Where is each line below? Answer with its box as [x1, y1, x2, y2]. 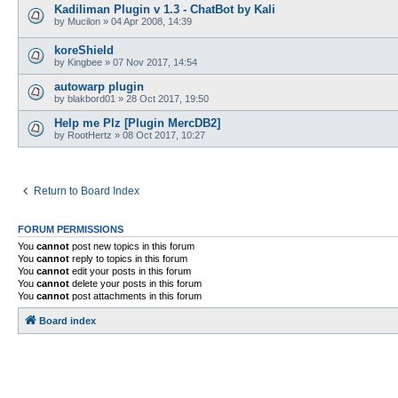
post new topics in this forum [69, 241, 195, 252]
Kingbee [68, 57, 102, 68]
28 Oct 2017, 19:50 [126, 93, 209, 105]
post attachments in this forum [69, 291, 202, 302]
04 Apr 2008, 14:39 [111, 15, 192, 27]
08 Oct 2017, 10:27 [123, 130, 205, 141]
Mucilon [68, 15, 100, 27]
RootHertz [68, 130, 112, 141]
